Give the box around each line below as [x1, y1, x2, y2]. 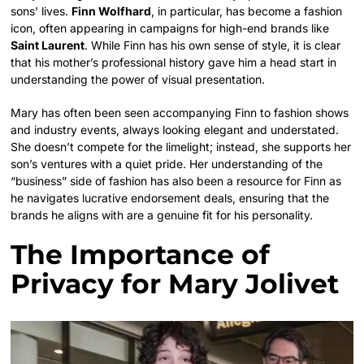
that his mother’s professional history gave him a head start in [11, 54, 337, 69]
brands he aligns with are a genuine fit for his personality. [11, 207, 314, 222]
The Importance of [11, 237, 271, 271]
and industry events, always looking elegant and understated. [11, 122, 340, 136]
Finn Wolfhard [71, 3, 152, 18]
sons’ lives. [11, 3, 72, 18]
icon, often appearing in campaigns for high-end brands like [11, 20, 330, 35]
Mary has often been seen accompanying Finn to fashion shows [11, 105, 349, 119]
